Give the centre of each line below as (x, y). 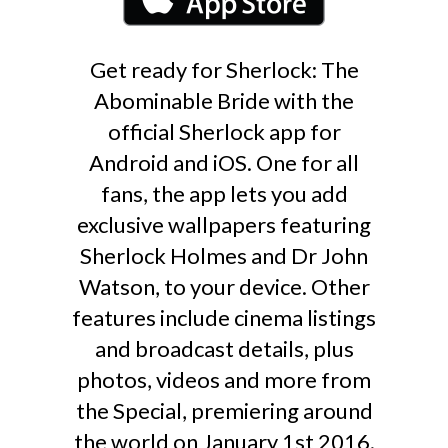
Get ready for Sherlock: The (224, 69)
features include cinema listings (224, 317)
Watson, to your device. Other (224, 286)
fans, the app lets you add (224, 193)
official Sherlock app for (224, 131)
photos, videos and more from (224, 379)
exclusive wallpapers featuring (224, 224)
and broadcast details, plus (224, 348)
